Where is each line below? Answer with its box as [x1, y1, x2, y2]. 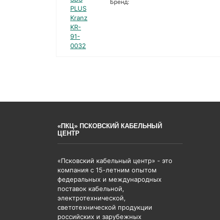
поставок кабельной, [57, 184, 124, 192]
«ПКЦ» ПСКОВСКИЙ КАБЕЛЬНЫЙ [57, 122, 162, 130]
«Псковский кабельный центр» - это [57, 156, 172, 165]
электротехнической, [57, 193, 126, 202]
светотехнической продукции [57, 203, 152, 211]
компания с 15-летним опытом [57, 165, 157, 174]
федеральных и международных [57, 175, 162, 183]
